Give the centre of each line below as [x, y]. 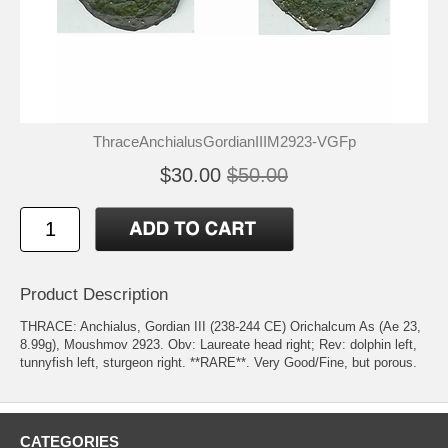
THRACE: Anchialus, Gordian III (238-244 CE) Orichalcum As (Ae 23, [220, 326]
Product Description [94, 294]
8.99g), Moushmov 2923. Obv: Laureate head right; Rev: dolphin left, [218, 344]
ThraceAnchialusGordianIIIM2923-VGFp [224, 141]
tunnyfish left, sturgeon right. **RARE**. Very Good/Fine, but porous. [218, 362]
